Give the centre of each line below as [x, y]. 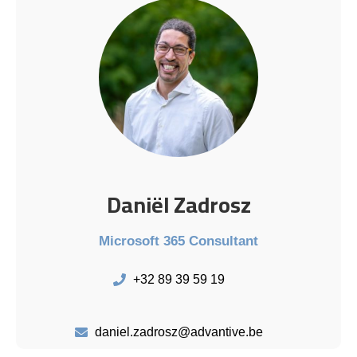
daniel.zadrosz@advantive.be [178, 331]
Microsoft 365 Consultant [178, 241]
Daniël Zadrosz [178, 205]
